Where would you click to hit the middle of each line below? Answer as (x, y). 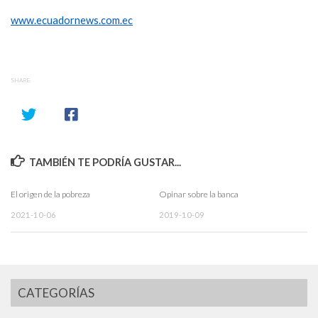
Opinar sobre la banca (199, 194)
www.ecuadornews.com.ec (72, 21)
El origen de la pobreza (50, 194)
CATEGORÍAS (56, 292)
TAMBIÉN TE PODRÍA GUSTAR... (105, 162)
